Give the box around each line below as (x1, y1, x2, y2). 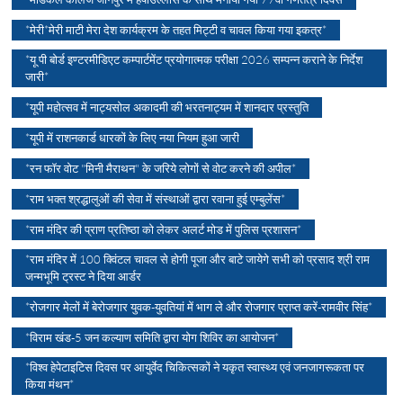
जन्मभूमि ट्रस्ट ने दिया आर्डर (25, 268, 142, 283)
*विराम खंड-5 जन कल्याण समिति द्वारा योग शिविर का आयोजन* (25, 329, 280, 345)
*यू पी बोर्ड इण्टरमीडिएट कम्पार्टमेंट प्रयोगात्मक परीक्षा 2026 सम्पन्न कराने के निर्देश (25, 51, 363, 67)
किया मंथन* (25, 376, 75, 391)
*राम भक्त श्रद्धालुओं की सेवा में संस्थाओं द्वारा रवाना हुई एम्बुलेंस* (25, 191, 286, 206)
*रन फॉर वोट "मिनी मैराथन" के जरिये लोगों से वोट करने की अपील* (25, 160, 297, 175)
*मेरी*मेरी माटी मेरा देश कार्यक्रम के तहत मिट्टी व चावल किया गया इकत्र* (25, 22, 327, 37)
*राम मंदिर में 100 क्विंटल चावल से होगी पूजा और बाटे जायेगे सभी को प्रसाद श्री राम (25, 251, 371, 266)
